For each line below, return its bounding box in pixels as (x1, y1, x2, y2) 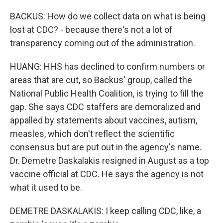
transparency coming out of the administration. (10, 38, 195, 48)
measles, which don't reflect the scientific (10, 128, 175, 139)
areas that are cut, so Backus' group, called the (10, 75, 192, 85)
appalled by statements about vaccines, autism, (10, 115, 197, 125)
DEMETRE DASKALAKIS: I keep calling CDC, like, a (10, 206, 201, 216)
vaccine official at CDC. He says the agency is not (10, 169, 204, 179)
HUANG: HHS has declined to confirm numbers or (10, 61, 205, 72)
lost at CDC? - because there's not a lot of (10, 24, 173, 35)
